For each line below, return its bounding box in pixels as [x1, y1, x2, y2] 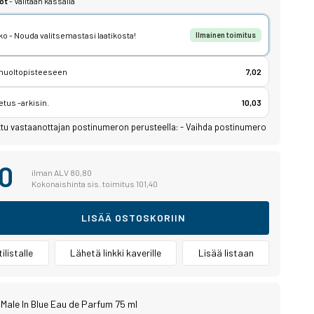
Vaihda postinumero [185, 121, 266, 132]
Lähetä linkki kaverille [69, 247, 161, 259]
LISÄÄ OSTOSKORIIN [81, 212, 186, 224]
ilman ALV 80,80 [31, 168, 92, 177]
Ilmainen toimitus [196, 30, 256, 39]
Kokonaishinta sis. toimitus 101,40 [31, 179, 158, 189]
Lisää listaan [198, 247, 254, 259]
